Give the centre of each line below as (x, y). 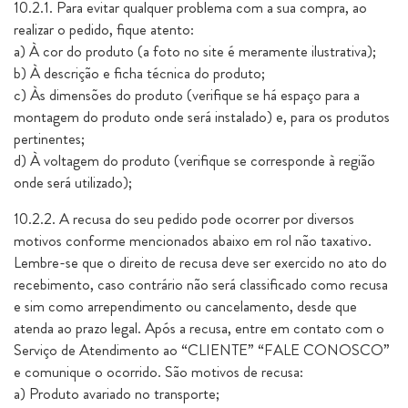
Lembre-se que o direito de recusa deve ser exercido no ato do (200, 262)
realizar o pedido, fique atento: (104, 29)
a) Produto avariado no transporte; (117, 393)
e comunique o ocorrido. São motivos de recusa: (158, 372)
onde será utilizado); (73, 182)
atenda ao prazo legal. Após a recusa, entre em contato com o (199, 328)
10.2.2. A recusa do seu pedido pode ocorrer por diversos (184, 219)
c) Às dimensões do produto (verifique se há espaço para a (187, 95)
